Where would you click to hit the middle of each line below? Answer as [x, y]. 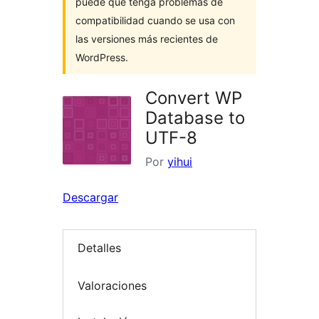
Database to [195, 118]
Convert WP [194, 98]
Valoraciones [112, 285]
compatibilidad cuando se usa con [155, 20]
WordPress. [102, 57]
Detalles [99, 248]
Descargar [90, 197]
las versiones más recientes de [147, 39]
